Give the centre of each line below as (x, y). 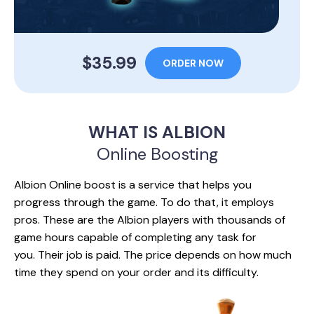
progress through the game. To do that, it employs (144, 202)
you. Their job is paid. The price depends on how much (153, 254)
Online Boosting (157, 153)
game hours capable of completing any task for (135, 237)
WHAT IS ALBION (157, 132)
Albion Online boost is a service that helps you (133, 184)
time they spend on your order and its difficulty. (136, 272)
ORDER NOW (193, 63)
